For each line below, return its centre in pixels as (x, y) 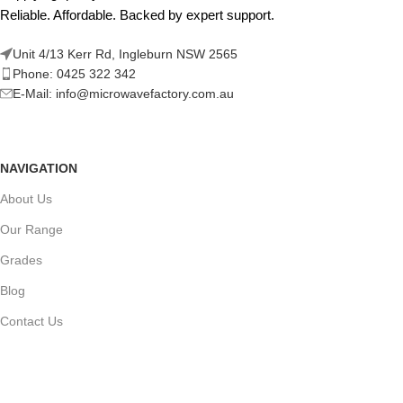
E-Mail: (34, 94)
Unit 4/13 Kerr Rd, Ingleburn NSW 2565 (125, 54)
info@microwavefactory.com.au (145, 94)
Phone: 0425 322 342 (74, 74)
